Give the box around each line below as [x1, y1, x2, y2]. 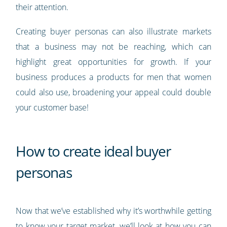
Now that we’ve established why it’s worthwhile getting [16, 205, 211, 217]
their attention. [16, 2, 69, 13]
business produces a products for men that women [16, 71, 211, 83]
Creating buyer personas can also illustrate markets [16, 26, 211, 37]
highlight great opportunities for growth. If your [16, 56, 211, 68]
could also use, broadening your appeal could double [16, 87, 211, 98]
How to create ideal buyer [16, 141, 171, 161]
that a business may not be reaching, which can [16, 41, 211, 53]
